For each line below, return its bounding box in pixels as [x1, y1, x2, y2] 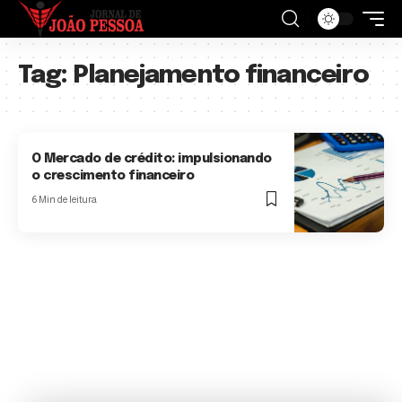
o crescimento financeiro [31, 170, 195, 183]
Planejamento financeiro [72, 63, 369, 89]
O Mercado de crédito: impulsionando [31, 153, 272, 166]
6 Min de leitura [31, 194, 98, 205]
